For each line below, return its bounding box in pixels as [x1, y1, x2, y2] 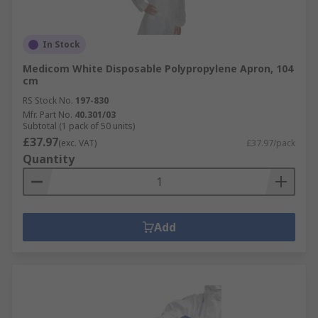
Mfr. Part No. [23, 109, 72, 121]
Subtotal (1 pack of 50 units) [23, 120, 135, 132]
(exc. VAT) [58, 137, 97, 149]
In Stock [43, 38, 80, 50]
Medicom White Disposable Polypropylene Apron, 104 [23, 62, 293, 75]
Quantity [23, 151, 75, 167]
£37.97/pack [246, 137, 295, 149]
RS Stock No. [23, 94, 73, 106]
